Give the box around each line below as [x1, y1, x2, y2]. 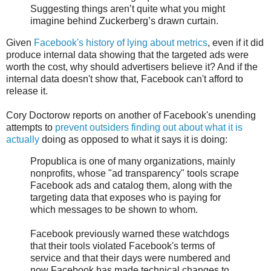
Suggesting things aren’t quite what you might [30, 4, 225, 15]
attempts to [6, 122, 55, 132]
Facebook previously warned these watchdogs [30, 228, 229, 239]
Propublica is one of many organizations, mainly [30, 155, 235, 166]
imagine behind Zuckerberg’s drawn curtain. [30, 16, 218, 27]
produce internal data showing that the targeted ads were [6, 49, 249, 60]
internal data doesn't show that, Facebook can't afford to [6, 73, 243, 84]
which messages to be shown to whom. [30, 204, 198, 215]
